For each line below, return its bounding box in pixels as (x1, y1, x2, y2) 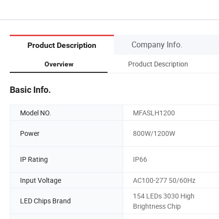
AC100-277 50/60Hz (133, 175, 196, 185)
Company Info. (131, 39, 182, 50)
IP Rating (20, 154, 48, 164)
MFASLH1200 (133, 108, 175, 117)
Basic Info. (10, 84, 51, 95)
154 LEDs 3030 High (133, 191, 195, 200)
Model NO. (20, 108, 51, 117)
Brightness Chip (133, 201, 181, 211)
